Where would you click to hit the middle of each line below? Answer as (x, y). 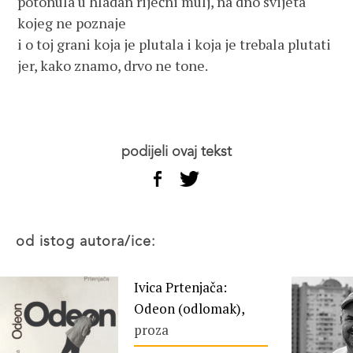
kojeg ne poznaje (72, 23)
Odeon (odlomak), (189, 308)
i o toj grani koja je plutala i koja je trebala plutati (175, 44)
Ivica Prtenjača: (180, 287)
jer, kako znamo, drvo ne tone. (113, 65)
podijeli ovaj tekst (181, 152)
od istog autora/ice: (91, 242)
